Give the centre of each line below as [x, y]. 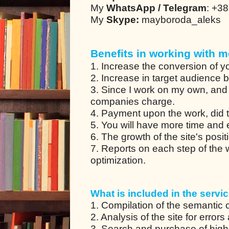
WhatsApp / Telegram [156, 8]
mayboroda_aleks [180, 19]
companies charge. [133, 101]
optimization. [118, 160]
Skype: [123, 19]
